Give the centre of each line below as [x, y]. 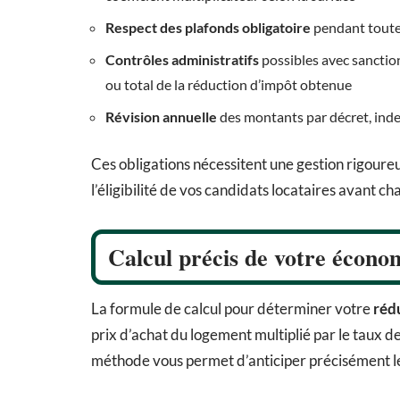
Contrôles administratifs [182, 60]
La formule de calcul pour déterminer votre [232, 309]
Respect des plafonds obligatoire [208, 28]
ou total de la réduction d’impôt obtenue [229, 85]
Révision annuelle [161, 117]
